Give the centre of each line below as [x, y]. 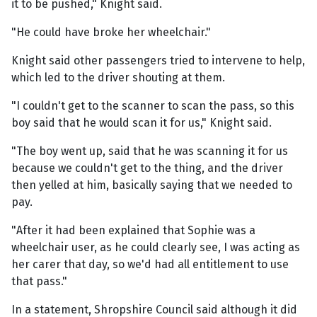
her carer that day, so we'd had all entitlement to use [150, 264]
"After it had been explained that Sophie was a [133, 230]
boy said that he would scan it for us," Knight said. [142, 122]
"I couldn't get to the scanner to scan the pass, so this [153, 105]
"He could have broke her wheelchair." [111, 32]
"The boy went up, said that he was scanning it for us [150, 151]
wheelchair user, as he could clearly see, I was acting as [156, 247]
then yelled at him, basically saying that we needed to [152, 185]
